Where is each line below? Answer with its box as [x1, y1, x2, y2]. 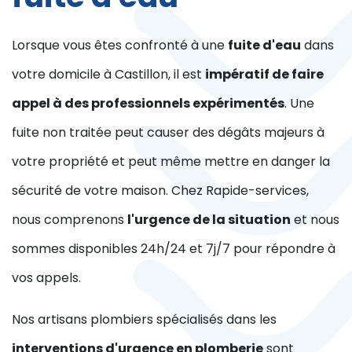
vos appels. [12, 268, 81, 287]
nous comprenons [12, 210, 127, 229]
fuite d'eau [228, 35, 301, 54]
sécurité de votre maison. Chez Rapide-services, [12, 181, 309, 200]
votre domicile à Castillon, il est [12, 64, 205, 83]
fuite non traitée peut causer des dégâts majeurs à [12, 123, 324, 141]
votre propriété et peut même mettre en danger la [12, 152, 330, 170]
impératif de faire [205, 64, 324, 83]
